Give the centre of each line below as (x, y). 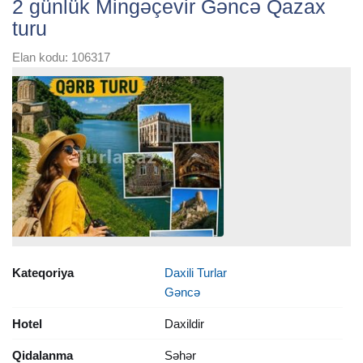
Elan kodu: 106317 (61, 58)
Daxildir (184, 323)
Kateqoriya (43, 272)
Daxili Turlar (195, 272)
